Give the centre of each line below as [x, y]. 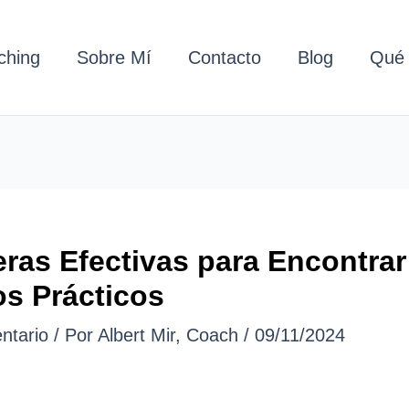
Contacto [225, 57]
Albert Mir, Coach [170, 335]
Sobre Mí [114, 57]
